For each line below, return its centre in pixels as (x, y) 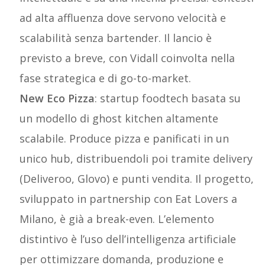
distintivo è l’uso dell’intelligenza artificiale (128, 239)
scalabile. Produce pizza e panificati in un (125, 139)
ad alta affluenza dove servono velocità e (123, 18)
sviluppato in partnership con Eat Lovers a (129, 199)
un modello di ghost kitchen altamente (119, 119)
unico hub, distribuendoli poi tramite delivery (136, 159)
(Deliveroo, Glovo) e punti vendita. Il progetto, (137, 179)
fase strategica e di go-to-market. (106, 78)
